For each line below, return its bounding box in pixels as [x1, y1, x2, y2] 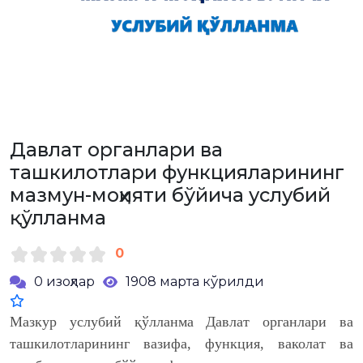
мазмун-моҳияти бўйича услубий [10, 182, 331, 207]
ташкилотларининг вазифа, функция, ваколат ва [10, 335, 353, 352]
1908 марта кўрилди [126, 273, 264, 289]
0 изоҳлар [34, 273, 95, 289]
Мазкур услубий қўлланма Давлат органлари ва [10, 313, 353, 330]
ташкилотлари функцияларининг [10, 160, 344, 184]
